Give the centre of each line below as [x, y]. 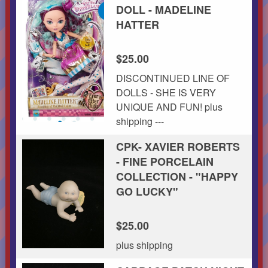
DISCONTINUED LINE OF [173, 78]
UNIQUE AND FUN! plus [169, 106]
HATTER [137, 24]
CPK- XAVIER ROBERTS [178, 146]
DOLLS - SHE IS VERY [166, 92]
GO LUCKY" [147, 191]
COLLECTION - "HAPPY [177, 176]
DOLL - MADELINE [163, 9]
